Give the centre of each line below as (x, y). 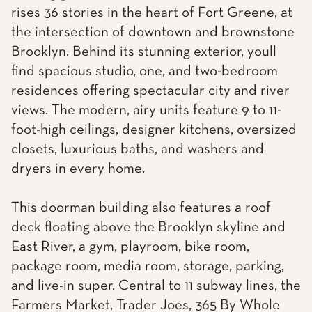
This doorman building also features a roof (141, 208)
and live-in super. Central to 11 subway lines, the (156, 286)
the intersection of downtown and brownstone (153, 32)
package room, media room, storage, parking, (148, 266)
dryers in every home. (78, 169)
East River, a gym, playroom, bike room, (130, 247)
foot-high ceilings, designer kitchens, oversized (154, 130)
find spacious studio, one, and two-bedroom (145, 71)
